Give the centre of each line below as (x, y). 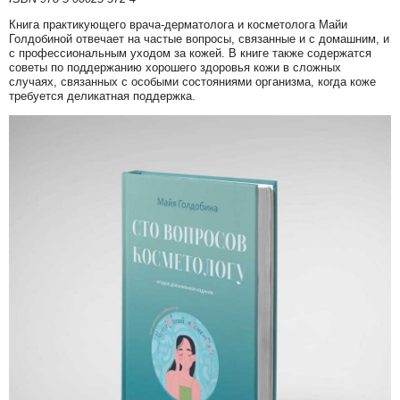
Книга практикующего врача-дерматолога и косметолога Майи (178, 25)
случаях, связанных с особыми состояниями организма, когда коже (192, 82)
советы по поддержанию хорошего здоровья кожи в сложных (175, 68)
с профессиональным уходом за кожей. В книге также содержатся (190, 54)
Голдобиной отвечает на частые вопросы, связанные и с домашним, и (199, 39)
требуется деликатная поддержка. (102, 96)
